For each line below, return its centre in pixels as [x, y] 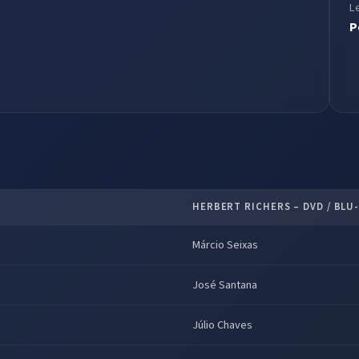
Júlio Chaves [222, 325]
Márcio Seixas [225, 244]
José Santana [225, 284]
